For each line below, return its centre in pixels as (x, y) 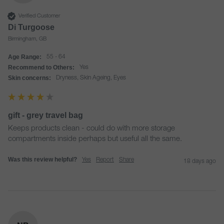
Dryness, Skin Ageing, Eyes (93, 78)
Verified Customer (39, 16)
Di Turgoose (31, 27)
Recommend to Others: (41, 67)
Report (105, 160)
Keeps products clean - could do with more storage (91, 129)
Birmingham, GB (27, 39)
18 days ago (200, 161)
